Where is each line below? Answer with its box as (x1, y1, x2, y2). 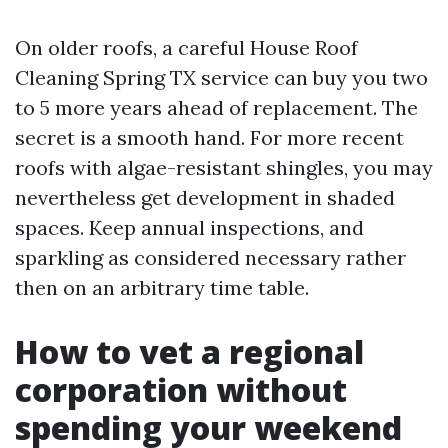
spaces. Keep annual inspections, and (15, 215, 364, 240)
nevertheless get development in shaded (15, 185, 395, 210)
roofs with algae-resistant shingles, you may (15, 155, 433, 180)
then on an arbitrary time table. (15, 275, 309, 300)
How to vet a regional (15, 330, 364, 373)
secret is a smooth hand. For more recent (15, 125, 404, 150)
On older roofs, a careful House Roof (15, 35, 358, 60)
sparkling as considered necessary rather (15, 245, 406, 270)
